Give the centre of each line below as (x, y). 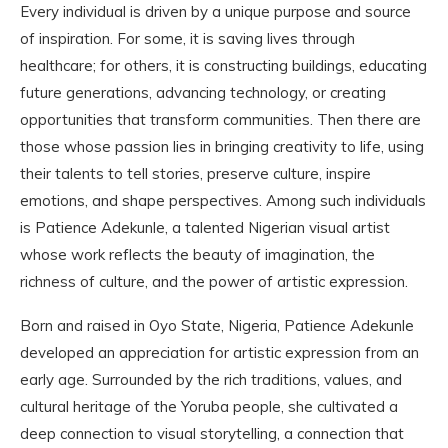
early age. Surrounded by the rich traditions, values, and (211, 379)
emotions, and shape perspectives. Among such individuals (223, 200)
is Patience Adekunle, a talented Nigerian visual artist (205, 227)
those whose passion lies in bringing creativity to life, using (222, 146)
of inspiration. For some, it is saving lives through (187, 38)
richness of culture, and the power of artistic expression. (214, 281)
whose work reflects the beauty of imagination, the (197, 254)
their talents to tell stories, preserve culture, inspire (195, 173)
